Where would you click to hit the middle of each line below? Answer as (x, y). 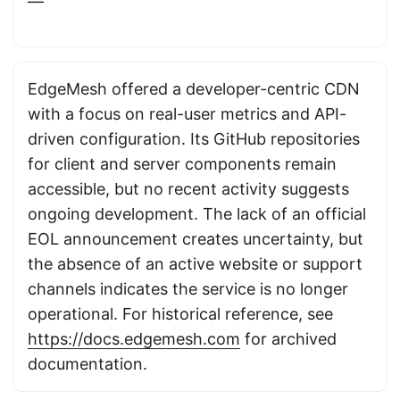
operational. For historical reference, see (180, 314)
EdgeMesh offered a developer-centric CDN (194, 89)
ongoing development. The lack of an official (197, 214)
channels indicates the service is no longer (188, 289)
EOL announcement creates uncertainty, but (196, 239)
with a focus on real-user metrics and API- (187, 114)
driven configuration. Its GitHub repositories (194, 139)
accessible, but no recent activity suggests (188, 189)
